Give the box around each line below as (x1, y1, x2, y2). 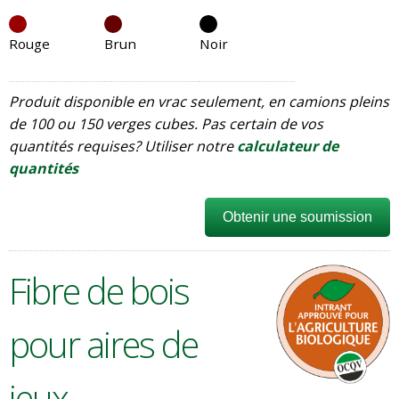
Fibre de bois (9, 266, 189, 316)
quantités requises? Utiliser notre (9, 136, 237, 157)
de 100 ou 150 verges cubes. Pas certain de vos (9, 114, 323, 134)
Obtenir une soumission (223, 209, 372, 225)
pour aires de (9, 320, 198, 370)
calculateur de (237, 136, 338, 157)
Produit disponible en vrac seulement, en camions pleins (9, 92, 389, 112)
